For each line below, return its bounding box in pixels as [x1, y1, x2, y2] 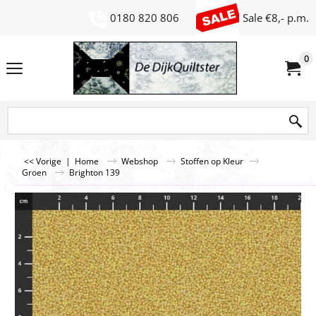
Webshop [121, 155, 158, 166]
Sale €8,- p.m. [243, 10, 309, 25]
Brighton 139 [69, 166, 120, 178]
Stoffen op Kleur [181, 155, 243, 166]
